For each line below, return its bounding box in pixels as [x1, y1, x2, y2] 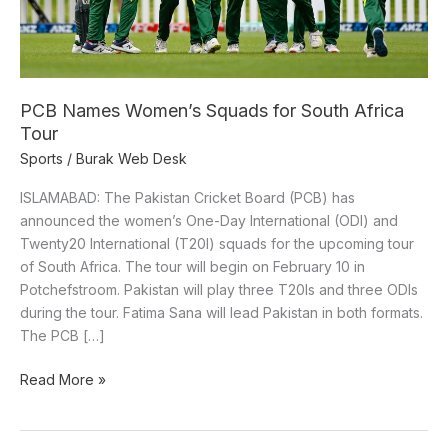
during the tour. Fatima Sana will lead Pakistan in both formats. [20, 303, 423, 321]
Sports [20, 149, 63, 167]
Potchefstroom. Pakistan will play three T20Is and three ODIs [20, 280, 418, 298]
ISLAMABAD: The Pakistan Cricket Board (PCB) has [20, 188, 355, 206]
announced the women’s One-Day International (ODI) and [20, 211, 398, 229]
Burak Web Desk [76, 149, 187, 167]
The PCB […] [20, 326, 105, 344]
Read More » [20, 370, 106, 388]
